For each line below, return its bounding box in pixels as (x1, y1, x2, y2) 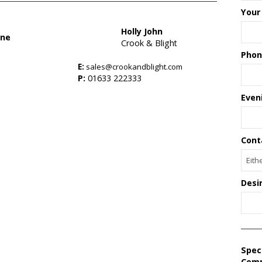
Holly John (121, 26, 163, 37)
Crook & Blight (121, 37, 178, 49)
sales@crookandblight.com (85, 61, 182, 72)
